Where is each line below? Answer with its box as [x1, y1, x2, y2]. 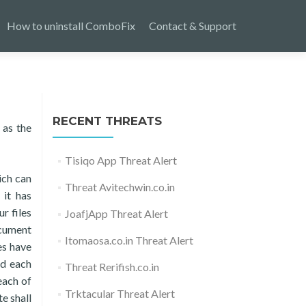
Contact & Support [149, 19, 236, 32]
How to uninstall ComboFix [7, 19, 135, 32]
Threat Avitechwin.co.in [64, 180, 175, 193]
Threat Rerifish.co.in [64, 260, 159, 273]
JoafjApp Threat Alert [64, 207, 168, 220]
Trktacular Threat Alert [64, 287, 175, 300]
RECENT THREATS [53, 114, 162, 128]
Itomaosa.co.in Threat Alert [64, 234, 193, 247]
